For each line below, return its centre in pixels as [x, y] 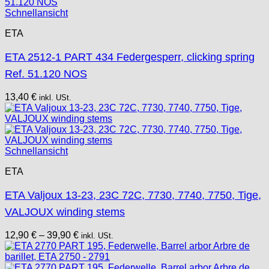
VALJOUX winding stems [65, 212]
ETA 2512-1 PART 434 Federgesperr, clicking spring [130, 57]
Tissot [37, 14]
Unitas [38, 29]
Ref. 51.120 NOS [46, 74]
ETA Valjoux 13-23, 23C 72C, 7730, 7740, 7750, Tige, [133, 195]
